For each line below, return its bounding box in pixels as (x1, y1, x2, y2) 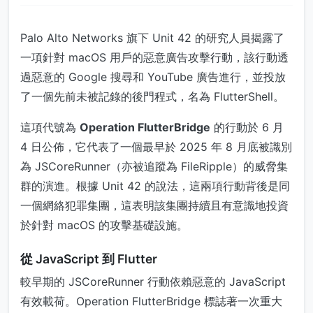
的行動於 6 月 (210, 119, 284, 134)
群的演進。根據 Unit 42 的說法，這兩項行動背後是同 (20, 178, 290, 193)
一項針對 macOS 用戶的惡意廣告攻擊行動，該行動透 (20, 50, 289, 64)
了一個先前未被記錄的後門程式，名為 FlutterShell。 (20, 89, 284, 103)
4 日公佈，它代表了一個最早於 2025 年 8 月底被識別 (20, 139, 292, 154)
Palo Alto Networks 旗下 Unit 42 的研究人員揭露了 (20, 30, 284, 45)
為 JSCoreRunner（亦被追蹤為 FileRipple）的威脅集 (20, 159, 288, 173)
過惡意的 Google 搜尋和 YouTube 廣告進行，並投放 (20, 69, 286, 84)
